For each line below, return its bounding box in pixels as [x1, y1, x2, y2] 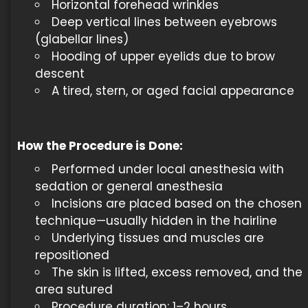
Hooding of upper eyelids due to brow [51, 47, 275, 65]
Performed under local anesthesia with [51, 161, 284, 177]
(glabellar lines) [34, 30, 129, 47]
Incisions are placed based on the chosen [51, 195, 302, 212]
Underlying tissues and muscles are [51, 230, 264, 246]
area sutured [34, 281, 113, 298]
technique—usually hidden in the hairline [34, 212, 277, 229]
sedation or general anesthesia [34, 178, 223, 195]
